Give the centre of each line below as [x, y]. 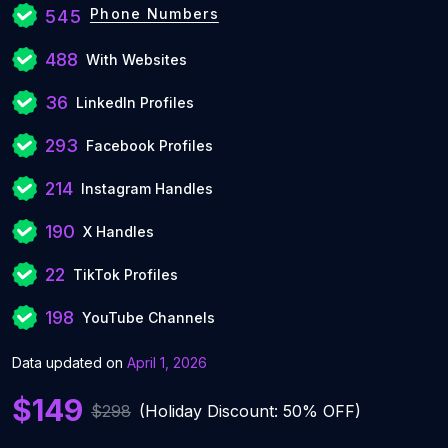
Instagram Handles [147, 188]
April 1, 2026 [167, 362]
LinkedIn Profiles [135, 102]
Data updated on [69, 362]
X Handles [118, 231]
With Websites [136, 59]
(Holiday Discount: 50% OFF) [250, 410]
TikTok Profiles [125, 274]
